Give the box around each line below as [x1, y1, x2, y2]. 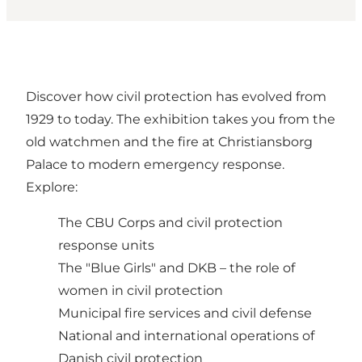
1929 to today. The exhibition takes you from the [26, 112, 335, 128]
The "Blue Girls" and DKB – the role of [58, 260, 295, 276]
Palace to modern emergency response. [26, 157, 284, 173]
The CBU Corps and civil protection [58, 215, 283, 231]
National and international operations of [58, 328, 314, 344]
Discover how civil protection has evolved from [26, 89, 326, 105]
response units [58, 238, 154, 254]
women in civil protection [58, 283, 223, 299]
